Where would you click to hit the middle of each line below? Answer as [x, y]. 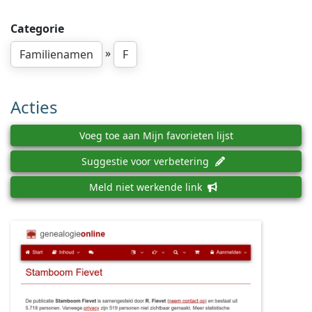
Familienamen [56, 54]
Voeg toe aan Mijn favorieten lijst [156, 135]
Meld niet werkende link [147, 187]
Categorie [37, 29]
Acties [34, 107]
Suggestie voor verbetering [147, 161]
